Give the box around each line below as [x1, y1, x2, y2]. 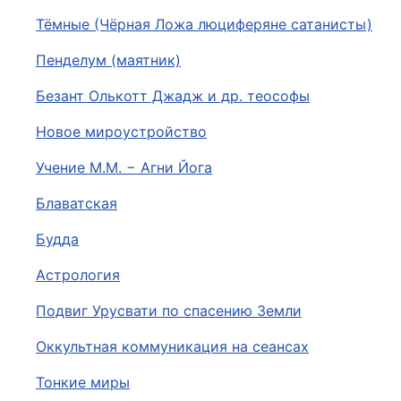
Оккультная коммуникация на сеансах [36, 337, 309, 355]
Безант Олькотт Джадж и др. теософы [36, 87, 310, 105]
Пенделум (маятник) [36, 51, 181, 69]
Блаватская [36, 194, 117, 212]
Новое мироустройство [36, 123, 207, 141]
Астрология [36, 266, 120, 284]
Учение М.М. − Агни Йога [36, 158, 212, 176]
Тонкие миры [36, 373, 130, 391]
